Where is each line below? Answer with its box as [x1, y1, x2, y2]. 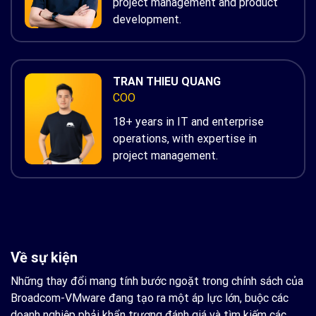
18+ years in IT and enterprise [113, 115, 264, 129]
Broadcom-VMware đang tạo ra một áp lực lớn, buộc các [11, 291, 288, 305]
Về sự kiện [11, 249, 78, 267]
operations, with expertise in [113, 132, 257, 146]
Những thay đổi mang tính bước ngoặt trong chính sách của [11, 274, 303, 288]
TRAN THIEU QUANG [113, 75, 221, 89]
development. [113, 13, 181, 27]
